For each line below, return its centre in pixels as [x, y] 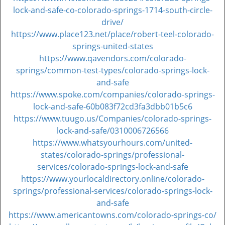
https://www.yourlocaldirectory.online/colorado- [113, 179]
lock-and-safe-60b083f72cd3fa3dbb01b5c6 [113, 106]
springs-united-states [113, 46]
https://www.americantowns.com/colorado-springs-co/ [113, 215]
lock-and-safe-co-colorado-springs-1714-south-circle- [113, 10]
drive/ [113, 22]
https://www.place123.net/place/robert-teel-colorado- [113, 34]
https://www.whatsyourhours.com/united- [113, 143]
